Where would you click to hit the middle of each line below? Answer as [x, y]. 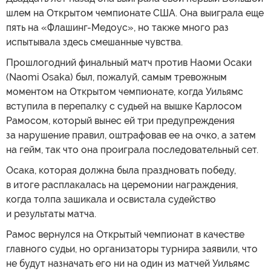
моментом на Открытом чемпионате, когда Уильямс [125, 91]
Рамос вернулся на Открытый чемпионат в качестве [125, 234]
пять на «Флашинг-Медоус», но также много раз [117, 27]
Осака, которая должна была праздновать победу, [121, 170]
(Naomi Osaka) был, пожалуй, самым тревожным [116, 77]
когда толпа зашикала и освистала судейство [111, 199]
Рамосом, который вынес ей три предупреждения [120, 120]
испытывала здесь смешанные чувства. [94, 42]
